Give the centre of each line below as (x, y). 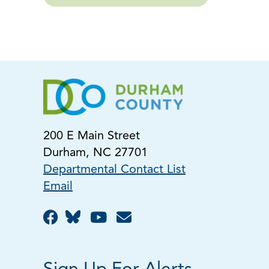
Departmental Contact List (114, 170)
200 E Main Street (92, 136)
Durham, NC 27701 (95, 153)
